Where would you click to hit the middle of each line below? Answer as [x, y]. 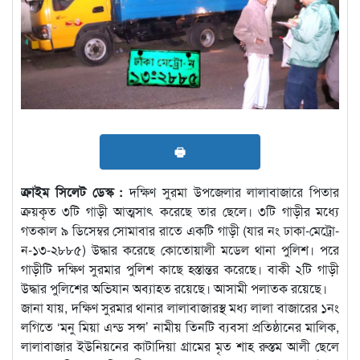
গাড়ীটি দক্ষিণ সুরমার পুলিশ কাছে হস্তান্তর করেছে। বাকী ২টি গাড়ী [180, 269]
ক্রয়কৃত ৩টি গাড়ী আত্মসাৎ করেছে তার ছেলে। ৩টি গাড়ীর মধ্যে [180, 211]
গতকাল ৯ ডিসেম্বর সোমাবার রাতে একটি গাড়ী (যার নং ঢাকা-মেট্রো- [180, 231]
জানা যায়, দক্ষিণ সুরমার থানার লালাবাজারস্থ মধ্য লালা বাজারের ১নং [180, 308]
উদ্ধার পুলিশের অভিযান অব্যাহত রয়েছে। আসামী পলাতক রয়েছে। [174, 288]
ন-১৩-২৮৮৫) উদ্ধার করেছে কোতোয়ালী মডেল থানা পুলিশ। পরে [180, 250]
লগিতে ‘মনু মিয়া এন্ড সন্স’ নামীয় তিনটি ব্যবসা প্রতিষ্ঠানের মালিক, [180, 327]
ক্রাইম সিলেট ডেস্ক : [72, 192]
